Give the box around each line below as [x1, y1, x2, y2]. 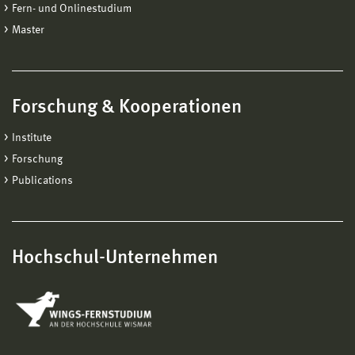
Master [12, 25, 44, 36]
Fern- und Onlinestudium [12, 3, 132, 15]
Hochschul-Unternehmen [12, 249, 218, 269]
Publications [12, 175, 73, 187]
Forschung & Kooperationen [12, 98, 242, 118]
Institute [12, 132, 52, 144]
